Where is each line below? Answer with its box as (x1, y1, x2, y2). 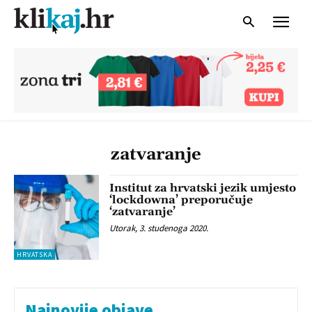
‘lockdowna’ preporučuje (109, 192, 253, 207)
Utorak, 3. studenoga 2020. (109, 221, 209, 234)
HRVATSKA (17, 250, 52, 260)
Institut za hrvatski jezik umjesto (109, 180, 297, 195)
